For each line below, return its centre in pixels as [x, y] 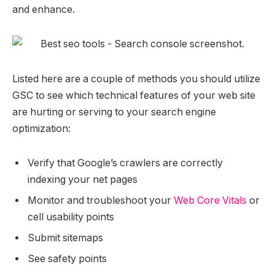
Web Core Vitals [210, 200]
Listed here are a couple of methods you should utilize [136, 79]
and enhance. [44, 9]
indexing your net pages [83, 179]
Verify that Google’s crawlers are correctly [125, 163]
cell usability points [71, 217]
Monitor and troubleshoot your [101, 200]
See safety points [67, 258]
